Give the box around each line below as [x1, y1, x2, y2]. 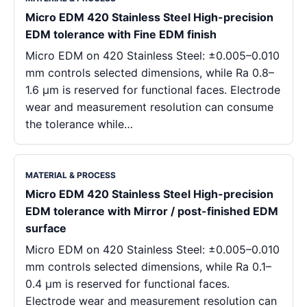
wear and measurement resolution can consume [25, 99, 273, 114]
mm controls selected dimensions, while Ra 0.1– [25, 259, 271, 273]
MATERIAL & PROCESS [25, 169, 116, 180]
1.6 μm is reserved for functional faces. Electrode [25, 82, 280, 97]
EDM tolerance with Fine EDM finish [25, 27, 217, 41]
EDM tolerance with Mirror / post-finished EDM [25, 204, 278, 218]
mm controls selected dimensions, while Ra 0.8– [25, 65, 274, 79]
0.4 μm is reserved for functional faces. [25, 276, 230, 291]
